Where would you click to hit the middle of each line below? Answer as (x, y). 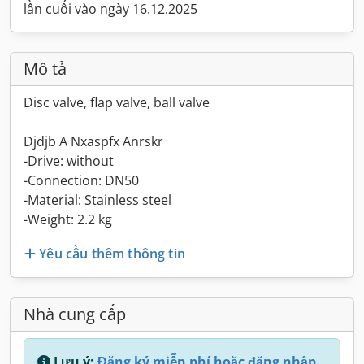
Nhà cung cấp (75, 314)
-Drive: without (69, 161)
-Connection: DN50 (81, 180)
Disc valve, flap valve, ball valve (117, 102)
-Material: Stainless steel (97, 200)
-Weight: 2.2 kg (68, 219)
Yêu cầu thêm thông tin (112, 253)
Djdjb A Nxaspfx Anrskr (93, 141)
